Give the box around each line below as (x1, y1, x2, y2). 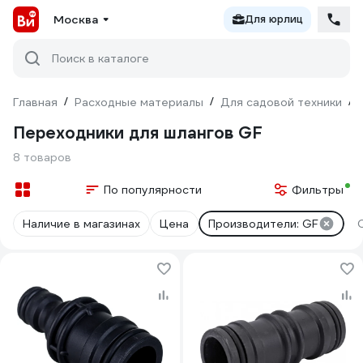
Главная (13, 95, 58, 109)
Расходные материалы (75, 95, 203, 109)
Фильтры (292, 182, 344, 197)
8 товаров (13, 150, 71, 164)
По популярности (103, 182, 202, 197)
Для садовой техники (220, 95, 342, 109)
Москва (53, 12, 98, 27)
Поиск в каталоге (52, 51, 149, 66)
